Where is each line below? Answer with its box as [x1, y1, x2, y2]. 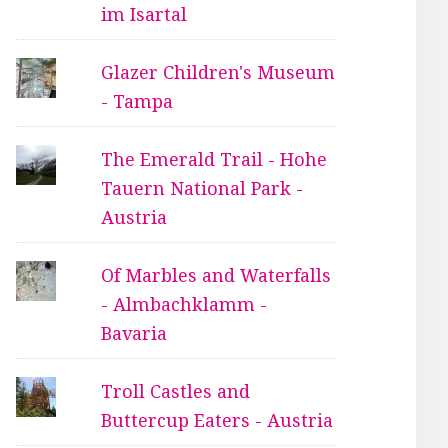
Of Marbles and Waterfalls [101, 264, 332, 286]
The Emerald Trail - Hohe [101, 148, 328, 170]
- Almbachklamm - [101, 293, 268, 315]
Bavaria [101, 322, 168, 344]
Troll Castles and [101, 380, 251, 402]
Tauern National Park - [101, 177, 304, 199]
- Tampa [101, 90, 174, 112]
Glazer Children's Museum [101, 61, 336, 83]
